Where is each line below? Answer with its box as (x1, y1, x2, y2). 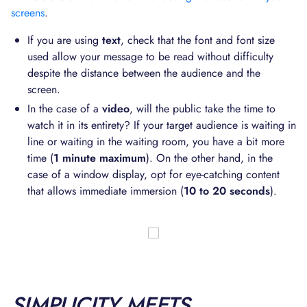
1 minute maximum (53, 150, 146, 166)
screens (11, 5, 45, 21)
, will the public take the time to (130, 101, 275, 116)
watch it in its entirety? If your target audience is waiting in (27, 117, 296, 133)
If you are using (27, 32, 102, 48)
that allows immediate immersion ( (27, 183, 184, 199)
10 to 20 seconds (184, 183, 270, 199)
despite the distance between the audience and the (27, 65, 260, 81)
